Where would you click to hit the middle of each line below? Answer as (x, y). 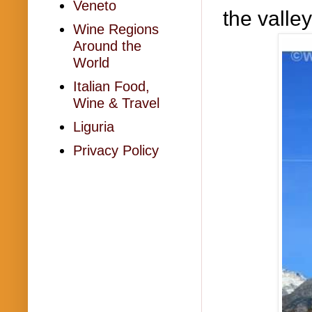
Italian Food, (111, 86)
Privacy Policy (116, 150)
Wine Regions (116, 29)
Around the (107, 46)
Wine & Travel (116, 103)
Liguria (94, 127)
